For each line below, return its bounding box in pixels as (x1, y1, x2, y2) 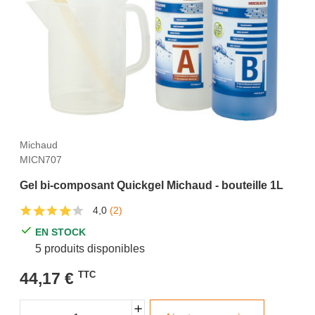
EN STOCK (35, 226, 86, 238)
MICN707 (20, 153, 62, 165)
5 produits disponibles (35, 242, 146, 255)
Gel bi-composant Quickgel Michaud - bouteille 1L (20, 179, 283, 191)
